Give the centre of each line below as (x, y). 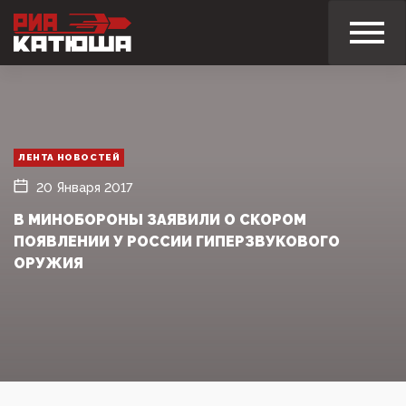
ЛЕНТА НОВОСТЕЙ (69, 157)
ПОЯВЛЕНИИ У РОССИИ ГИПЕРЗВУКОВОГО (177, 241)
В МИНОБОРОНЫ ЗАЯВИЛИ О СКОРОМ (160, 219)
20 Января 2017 (84, 187)
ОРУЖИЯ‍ (48, 263)
